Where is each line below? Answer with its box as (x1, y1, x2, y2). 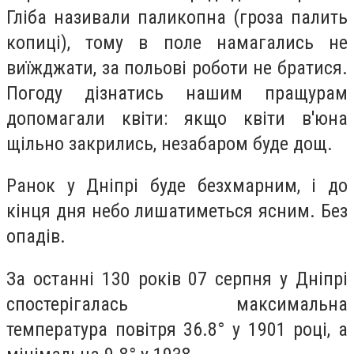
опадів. (6, 225, 66, 248)
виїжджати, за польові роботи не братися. (6, 56, 348, 79)
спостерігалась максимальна (6, 292, 348, 315)
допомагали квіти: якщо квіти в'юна (6, 107, 348, 130)
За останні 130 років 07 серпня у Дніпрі (6, 267, 348, 290)
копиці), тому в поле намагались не (6, 31, 348, 54)
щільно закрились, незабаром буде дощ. (6, 132, 333, 155)
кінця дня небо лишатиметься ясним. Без (6, 200, 348, 223)
